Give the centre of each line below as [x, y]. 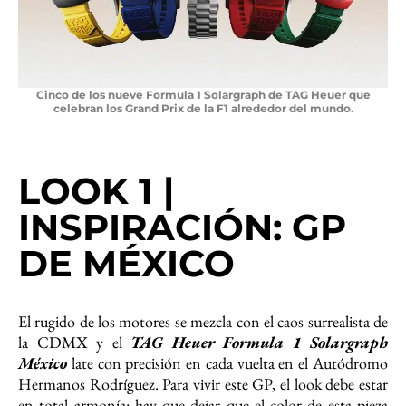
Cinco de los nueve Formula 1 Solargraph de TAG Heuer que [203, 94]
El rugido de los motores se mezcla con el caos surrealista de [203, 321]
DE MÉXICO [126, 263]
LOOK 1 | [96, 190]
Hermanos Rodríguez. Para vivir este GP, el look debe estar [203, 383]
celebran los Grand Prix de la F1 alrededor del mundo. [203, 108]
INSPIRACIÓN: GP [182, 227]
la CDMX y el [74, 342]
